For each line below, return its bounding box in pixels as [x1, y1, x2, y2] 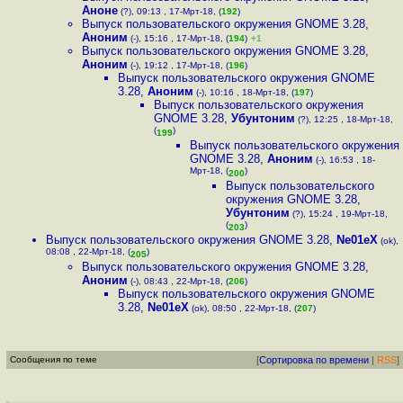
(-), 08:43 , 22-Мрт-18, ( [128, 276, 228, 286]
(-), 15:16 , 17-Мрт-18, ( [128, 33, 228, 43]
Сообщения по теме [10, 354, 97, 364]
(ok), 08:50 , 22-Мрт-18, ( [189, 303, 297, 313]
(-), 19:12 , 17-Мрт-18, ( [128, 60, 228, 70]
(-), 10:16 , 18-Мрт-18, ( [193, 87, 294, 97]
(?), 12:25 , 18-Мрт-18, [295, 114, 393, 124]
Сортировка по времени [259, 354, 369, 365]
